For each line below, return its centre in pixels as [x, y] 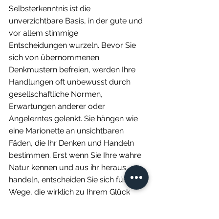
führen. [21, 204]
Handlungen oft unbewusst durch [71, 82]
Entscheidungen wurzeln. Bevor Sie [73, 45]
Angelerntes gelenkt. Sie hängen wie [74, 118]
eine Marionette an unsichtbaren [67, 131]
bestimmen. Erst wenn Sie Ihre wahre [76, 155]
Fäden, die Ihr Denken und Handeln [72, 143]
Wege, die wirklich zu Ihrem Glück [70, 192]
